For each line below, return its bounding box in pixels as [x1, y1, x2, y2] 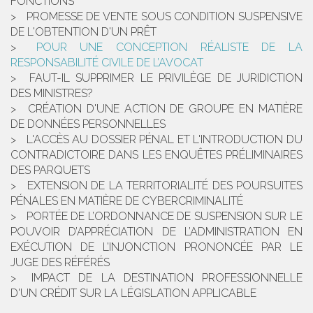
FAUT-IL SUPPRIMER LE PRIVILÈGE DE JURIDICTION [29, 71, 303, 85]
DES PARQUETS [10, 163, 90, 177]
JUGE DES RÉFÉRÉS [10, 255, 110, 269]
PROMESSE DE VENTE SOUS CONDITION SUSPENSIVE [26, 9, 303, 23]
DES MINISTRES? [10, 86, 93, 100]
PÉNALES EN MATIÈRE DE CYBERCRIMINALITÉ [10, 194, 243, 208]
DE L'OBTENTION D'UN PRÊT [10, 24, 156, 38]
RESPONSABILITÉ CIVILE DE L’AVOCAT [10, 55, 203, 69]
